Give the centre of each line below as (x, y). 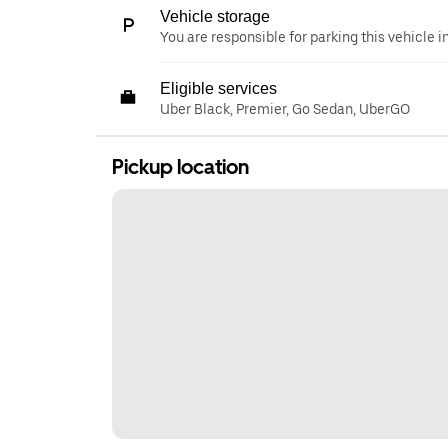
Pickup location (180, 166)
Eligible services (218, 88)
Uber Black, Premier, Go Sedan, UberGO (285, 108)
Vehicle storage (215, 16)
